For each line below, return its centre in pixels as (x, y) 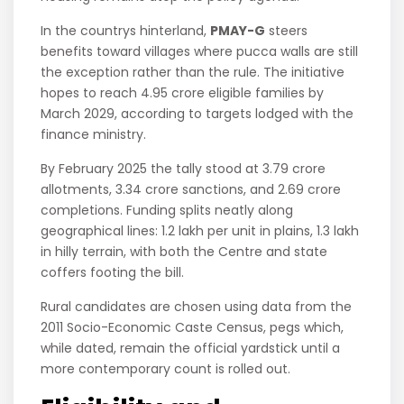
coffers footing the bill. (113, 273)
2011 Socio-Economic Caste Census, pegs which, (193, 328)
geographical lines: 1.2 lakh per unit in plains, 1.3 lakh (200, 231)
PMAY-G (238, 31)
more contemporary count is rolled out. (166, 369)
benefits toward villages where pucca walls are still (200, 52)
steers (287, 31)
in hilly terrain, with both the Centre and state (184, 252)
